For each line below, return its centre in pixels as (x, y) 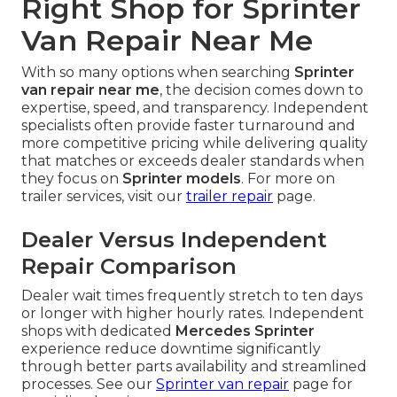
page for (321, 385)
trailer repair (230, 197)
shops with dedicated (98, 331)
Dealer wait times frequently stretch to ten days (192, 296)
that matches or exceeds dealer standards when (193, 161)
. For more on (288, 179)
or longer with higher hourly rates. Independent (193, 314)
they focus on (72, 179)
